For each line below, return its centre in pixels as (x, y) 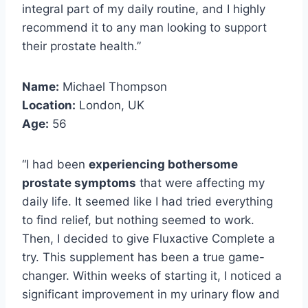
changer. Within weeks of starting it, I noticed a (152, 275)
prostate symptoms (79, 183)
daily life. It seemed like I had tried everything (147, 201)
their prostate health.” (81, 46)
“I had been (55, 164)
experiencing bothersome (163, 164)
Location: (49, 105)
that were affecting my (200, 183)
